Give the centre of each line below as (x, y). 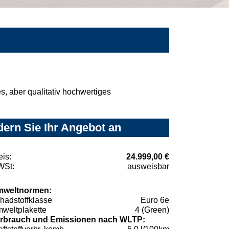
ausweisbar (148, 167)
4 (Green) (152, 210)
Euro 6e (155, 200)
